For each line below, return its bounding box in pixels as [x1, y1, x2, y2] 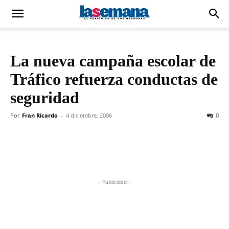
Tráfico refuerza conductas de [10, 70, 218, 88]
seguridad [10, 88, 79, 107]
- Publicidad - [98, 179, 131, 185]
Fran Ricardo [22, 111, 58, 119]
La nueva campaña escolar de [10, 52, 216, 70]
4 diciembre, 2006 [66, 111, 112, 119]
